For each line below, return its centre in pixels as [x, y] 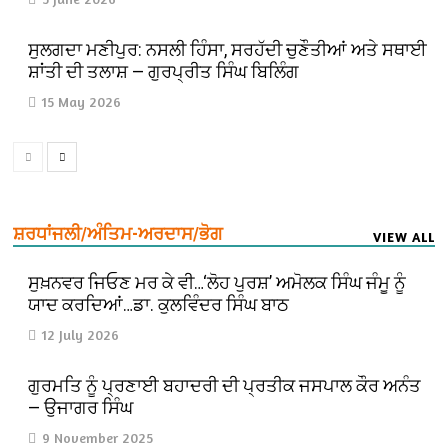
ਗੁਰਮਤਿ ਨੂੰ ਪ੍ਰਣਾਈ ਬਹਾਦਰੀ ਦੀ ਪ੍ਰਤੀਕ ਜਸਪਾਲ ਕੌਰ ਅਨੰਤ [225, 385]
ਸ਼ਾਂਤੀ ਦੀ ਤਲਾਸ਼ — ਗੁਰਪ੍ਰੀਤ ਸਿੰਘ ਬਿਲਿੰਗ [164, 71]
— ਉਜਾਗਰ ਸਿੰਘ [81, 407]
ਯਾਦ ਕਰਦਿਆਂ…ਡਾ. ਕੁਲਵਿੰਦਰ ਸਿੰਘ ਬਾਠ [159, 304]
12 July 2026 [81, 334]
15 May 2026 [82, 101]
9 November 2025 [98, 437]
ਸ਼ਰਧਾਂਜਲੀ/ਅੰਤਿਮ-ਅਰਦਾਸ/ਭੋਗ [118, 233]
